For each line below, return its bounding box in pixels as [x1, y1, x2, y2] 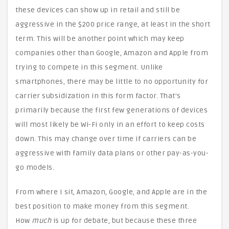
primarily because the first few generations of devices [15, 106, 208, 114]
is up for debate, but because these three [51, 216, 197, 225]
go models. [15, 163, 54, 172]
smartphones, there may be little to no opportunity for [15, 77, 208, 86]
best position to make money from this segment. [15, 202, 189, 211]
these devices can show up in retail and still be [15, 6, 180, 14]
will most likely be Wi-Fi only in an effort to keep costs [15, 120, 205, 129]
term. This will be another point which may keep [15, 34, 185, 43]
